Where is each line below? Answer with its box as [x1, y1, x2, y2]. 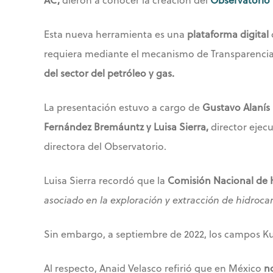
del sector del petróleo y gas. [44, 66, 174, 80]
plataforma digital [187, 27, 269, 41]
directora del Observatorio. [44, 139, 166, 154]
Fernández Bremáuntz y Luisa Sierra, [44, 119, 208, 134]
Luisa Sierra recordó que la [44, 173, 168, 188]
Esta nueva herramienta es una [44, 27, 187, 41]
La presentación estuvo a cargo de [44, 100, 202, 115]
